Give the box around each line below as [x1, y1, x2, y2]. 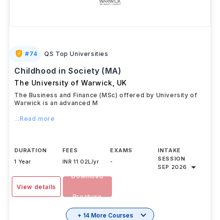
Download [71, 172, 104, 180]
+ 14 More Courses [77, 211, 133, 219]
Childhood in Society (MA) [14, 66, 122, 76]
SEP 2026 [158, 164, 188, 170]
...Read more [14, 115, 55, 122]
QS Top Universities [44, 50, 109, 57]
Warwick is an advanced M [14, 99, 98, 107]
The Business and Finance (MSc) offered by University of [14, 91, 197, 99]
